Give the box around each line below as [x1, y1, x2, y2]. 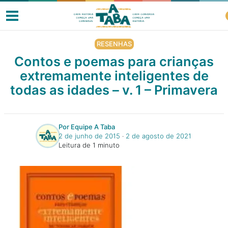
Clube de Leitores [16, 137, 79, 147]
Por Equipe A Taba [58, 123, 115, 131]
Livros [8, 78, 29, 88]
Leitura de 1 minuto [58, 141, 120, 149]
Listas [16, 167, 37, 177]
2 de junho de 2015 [58, 132, 120, 140]
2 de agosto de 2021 [125, 132, 191, 140]
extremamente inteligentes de [19, 68, 209, 83]
